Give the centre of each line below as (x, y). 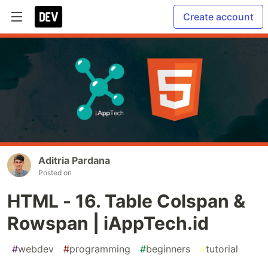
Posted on (55, 173)
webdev (36, 249)
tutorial (222, 249)
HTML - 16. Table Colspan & (126, 201)
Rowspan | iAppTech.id (108, 223)
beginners (168, 249)
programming (100, 249)
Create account (218, 17)
